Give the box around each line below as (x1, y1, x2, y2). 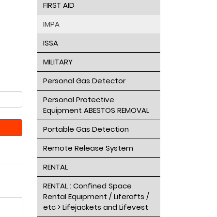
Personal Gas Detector (43, 76, 125, 86)
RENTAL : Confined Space (43, 181, 132, 191)
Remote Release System (43, 143, 133, 153)
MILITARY (43, 57, 73, 67)
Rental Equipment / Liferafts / (43, 191, 149, 201)
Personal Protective (43, 94, 114, 105)
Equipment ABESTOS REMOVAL (43, 105, 149, 115)
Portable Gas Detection (43, 124, 129, 134)
